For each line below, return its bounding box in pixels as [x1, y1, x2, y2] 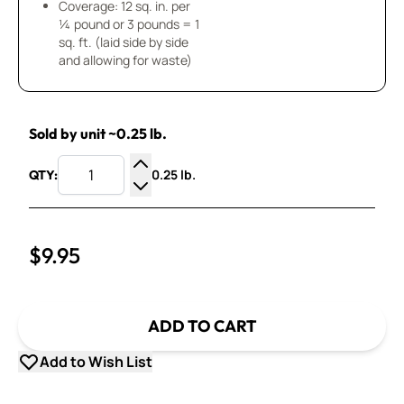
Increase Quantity [140, 175, 259, 195]
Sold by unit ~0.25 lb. [29, 124, 167, 142]
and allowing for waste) [59, 51, 192, 69]
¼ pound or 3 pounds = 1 [59, 15, 199, 32]
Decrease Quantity [140, 197, 264, 216]
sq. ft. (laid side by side [59, 33, 188, 50]
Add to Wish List [40, 352, 152, 372]
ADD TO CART [147, 316, 257, 336]
